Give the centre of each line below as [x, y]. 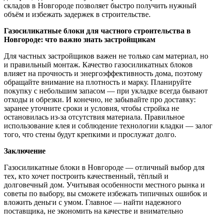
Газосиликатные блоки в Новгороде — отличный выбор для [104, 167]
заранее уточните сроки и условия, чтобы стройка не [92, 108]
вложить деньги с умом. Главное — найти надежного [93, 202]
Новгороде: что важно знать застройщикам [80, 39]
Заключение [25, 151]
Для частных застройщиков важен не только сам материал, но [106, 56]
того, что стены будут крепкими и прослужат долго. [90, 134]
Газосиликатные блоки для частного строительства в [97, 31]
